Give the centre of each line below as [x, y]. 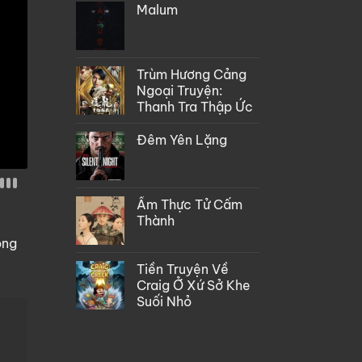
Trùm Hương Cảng [191, 74]
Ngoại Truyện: [179, 90]
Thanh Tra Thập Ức [194, 106]
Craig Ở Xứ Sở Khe [193, 285]
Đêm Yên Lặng [181, 139]
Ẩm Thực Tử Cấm [189, 204]
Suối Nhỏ [164, 301]
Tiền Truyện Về [182, 269]
